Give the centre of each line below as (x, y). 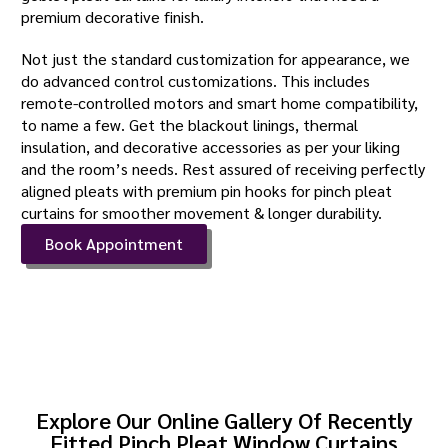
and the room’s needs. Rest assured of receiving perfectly (223, 168)
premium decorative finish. (113, 16)
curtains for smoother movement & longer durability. (202, 212)
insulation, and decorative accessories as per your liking (211, 146)
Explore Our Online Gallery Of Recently (224, 419)
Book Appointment (114, 243)
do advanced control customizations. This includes (196, 80)
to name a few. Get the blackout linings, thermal (190, 124)
